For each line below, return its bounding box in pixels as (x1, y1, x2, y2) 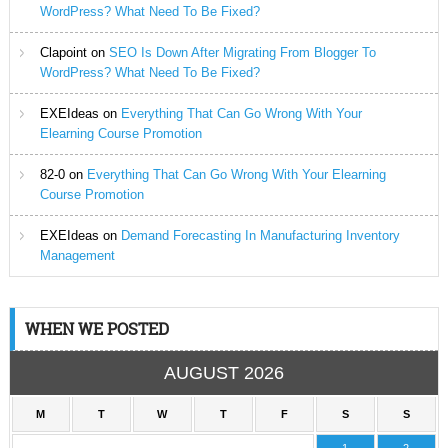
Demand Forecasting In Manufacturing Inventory (120, 228, 400, 243)
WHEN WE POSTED (24, 318, 169, 339)
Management (39, 248, 115, 263)
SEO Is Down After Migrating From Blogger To (108, 45, 376, 60)
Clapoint (39, 45, 87, 60)
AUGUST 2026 (163, 363, 284, 383)
